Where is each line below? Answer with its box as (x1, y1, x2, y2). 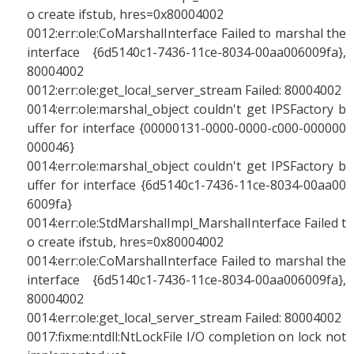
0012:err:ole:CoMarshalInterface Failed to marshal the (27, 24, 346, 42)
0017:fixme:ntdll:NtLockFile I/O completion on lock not (27, 328, 346, 345)
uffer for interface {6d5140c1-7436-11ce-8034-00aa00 (27, 176, 346, 194)
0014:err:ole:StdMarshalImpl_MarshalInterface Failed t (27, 214, 346, 232)
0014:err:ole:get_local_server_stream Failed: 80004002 (27, 309, 341, 326)
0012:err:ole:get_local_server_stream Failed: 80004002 (27, 81, 341, 99)
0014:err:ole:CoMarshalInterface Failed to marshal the (27, 252, 346, 269)
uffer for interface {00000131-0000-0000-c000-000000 (27, 119, 346, 137)
